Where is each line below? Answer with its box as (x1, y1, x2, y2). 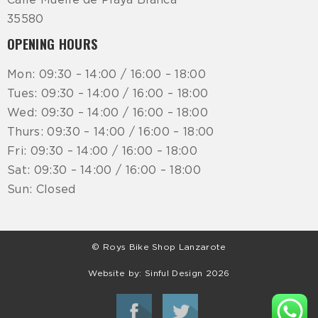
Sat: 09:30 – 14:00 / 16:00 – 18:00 (7, 165, 201, 177)
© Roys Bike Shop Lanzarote (92, 243, 226, 252)
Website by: (88, 269, 146, 278)
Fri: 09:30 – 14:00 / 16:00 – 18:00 (7, 146, 197, 158)
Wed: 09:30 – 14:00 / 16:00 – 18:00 (7, 107, 208, 119)
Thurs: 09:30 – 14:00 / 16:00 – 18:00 (7, 126, 214, 138)
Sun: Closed (7, 184, 76, 196)
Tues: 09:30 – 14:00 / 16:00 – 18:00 (7, 88, 209, 100)
